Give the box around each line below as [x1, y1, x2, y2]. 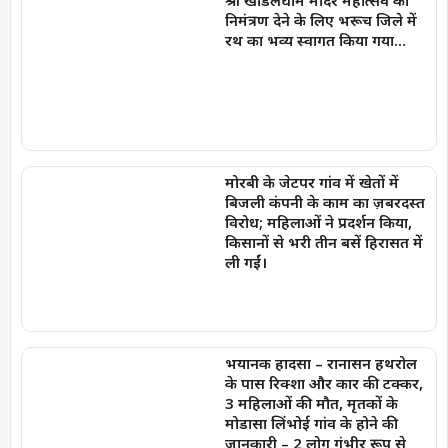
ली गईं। [224, 251, 267, 272]
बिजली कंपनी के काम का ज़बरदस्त [224, 191, 425, 212]
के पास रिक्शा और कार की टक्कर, [224, 373, 423, 394]
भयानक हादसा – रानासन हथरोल [224, 353, 417, 374]
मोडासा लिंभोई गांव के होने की [224, 413, 398, 434]
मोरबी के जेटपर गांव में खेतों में [224, 171, 399, 192]
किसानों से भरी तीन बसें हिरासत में [224, 231, 423, 252]
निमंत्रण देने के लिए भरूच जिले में [224, 10, 417, 31]
